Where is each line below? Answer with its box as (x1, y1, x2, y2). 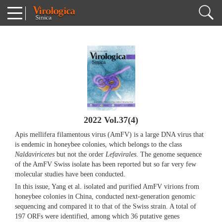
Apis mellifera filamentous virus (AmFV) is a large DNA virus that (15, 131, 204, 139)
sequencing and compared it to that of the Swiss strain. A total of (15, 203, 196, 211)
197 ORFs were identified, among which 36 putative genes (15, 213, 179, 221)
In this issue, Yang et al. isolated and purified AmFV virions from (15, 183, 199, 191)
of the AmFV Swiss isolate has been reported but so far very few (15, 161, 196, 168)
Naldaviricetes (15, 151, 55, 159)
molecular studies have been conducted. (15, 170, 125, 178)
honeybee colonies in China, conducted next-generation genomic (15, 193, 195, 201)
